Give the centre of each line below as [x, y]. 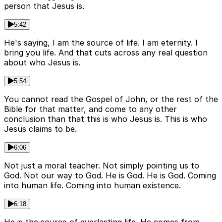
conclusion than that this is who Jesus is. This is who [106, 119]
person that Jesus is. [44, 6]
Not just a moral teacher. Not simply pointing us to [102, 166]
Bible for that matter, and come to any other [90, 109]
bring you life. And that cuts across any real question [106, 53]
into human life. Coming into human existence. [92, 186]
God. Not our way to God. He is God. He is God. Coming [110, 176]
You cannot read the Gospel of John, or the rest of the [111, 99]
